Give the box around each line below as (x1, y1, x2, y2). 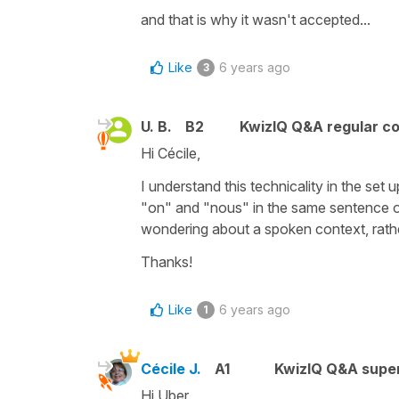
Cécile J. (141, 359, 201, 378)
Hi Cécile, (141, 143, 204, 162)
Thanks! (141, 252, 192, 271)
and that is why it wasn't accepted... (141, 10, 370, 28)
